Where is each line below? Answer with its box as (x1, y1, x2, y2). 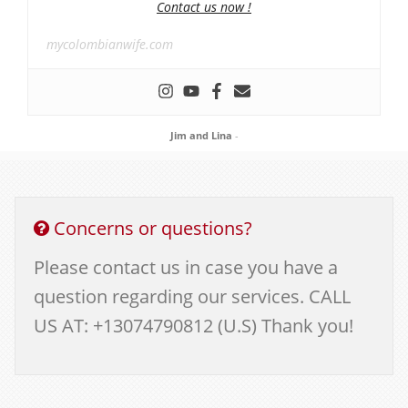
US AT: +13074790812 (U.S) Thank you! (34, 313, 353, 338)
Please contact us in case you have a (34, 255, 338, 280)
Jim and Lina (169, 128, 232, 142)
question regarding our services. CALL (34, 284, 351, 309)
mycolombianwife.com (46, 36, 173, 53)
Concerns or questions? (49, 216, 252, 240)
